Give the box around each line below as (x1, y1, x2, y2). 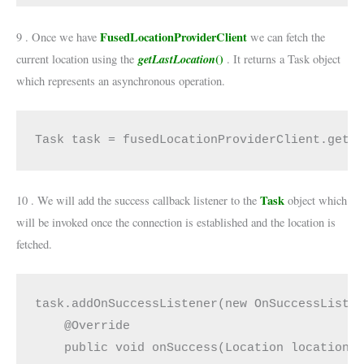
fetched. (16, 236, 52, 253)
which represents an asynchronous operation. (16, 72, 225, 89)
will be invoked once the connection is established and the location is (16, 214, 336, 231)
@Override (35, 318, 131, 332)
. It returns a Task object (223, 50, 340, 67)
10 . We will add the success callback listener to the (16, 193, 260, 209)
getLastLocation (138, 50, 215, 67)
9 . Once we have (16, 28, 100, 45)
